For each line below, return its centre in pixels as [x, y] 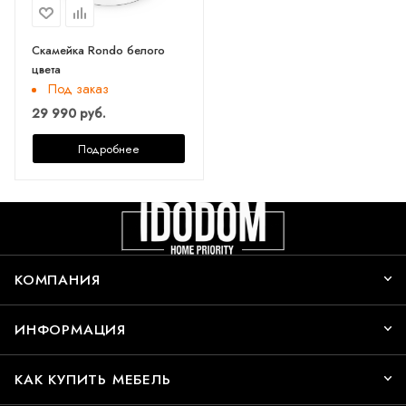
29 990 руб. [69, 113]
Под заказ [78, 88]
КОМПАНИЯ [58, 280]
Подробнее [108, 149]
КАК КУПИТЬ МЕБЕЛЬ [93, 379]
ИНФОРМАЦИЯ [70, 329]
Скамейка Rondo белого [98, 50]
